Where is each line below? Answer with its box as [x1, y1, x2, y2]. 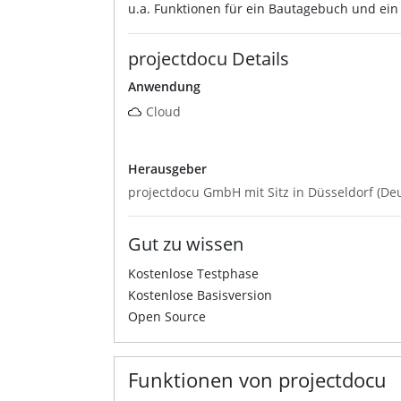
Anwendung [128, 77, 200, 95]
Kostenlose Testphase [128, 264, 259, 282]
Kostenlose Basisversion [128, 286, 272, 303]
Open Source [128, 307, 206, 325]
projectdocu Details [128, 46, 289, 71]
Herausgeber [128, 159, 207, 177]
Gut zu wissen [128, 231, 243, 256]
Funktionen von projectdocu [128, 365, 387, 393]
